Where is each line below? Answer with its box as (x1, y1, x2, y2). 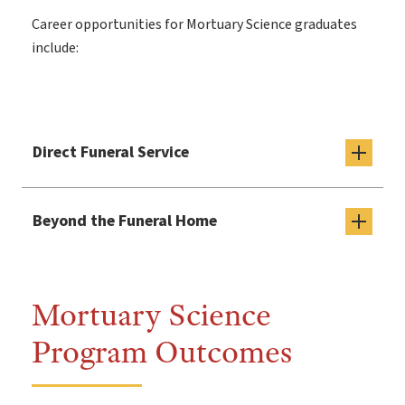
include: (32, 38, 79, 59)
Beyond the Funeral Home (33, 210, 217, 233)
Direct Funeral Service (33, 141, 189, 165)
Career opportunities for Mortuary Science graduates (32, 14, 357, 35)
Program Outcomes (32, 331, 292, 373)
